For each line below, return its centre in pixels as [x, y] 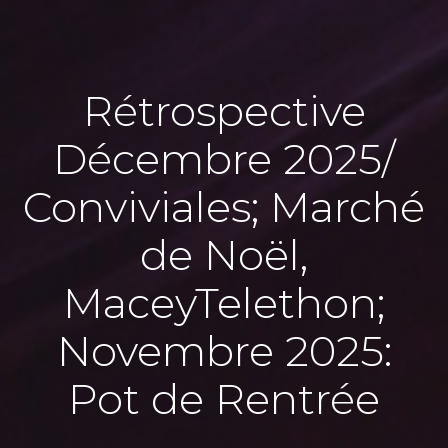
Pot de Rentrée [224, 399]
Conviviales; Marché [224, 207]
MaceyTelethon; [224, 303]
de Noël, [224, 255]
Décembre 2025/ [224, 159]
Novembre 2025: [224, 351]
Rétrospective [224, 111]
